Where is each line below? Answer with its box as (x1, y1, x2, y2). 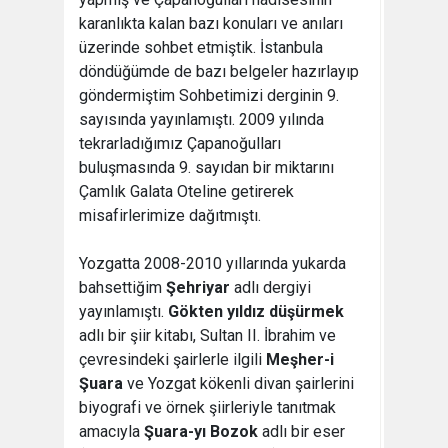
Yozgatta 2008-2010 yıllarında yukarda (79, 254, 346, 274)
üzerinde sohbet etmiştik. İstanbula (79, 38, 323, 58)
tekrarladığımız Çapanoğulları (79, 134, 281, 154)
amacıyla (79, 422, 144, 442)
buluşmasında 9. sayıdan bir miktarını (79, 158, 334, 178)
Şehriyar (166, 278, 230, 298)
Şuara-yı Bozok (144, 422, 258, 442)
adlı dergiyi (230, 278, 311, 298)
